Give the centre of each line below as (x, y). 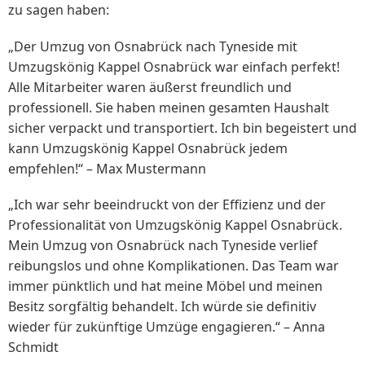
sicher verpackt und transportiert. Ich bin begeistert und (182, 128)
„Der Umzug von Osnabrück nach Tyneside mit (153, 46)
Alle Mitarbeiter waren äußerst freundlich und (150, 87)
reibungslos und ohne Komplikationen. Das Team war (174, 265)
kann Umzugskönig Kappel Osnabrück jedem (148, 148)
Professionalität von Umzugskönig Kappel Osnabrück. (175, 224)
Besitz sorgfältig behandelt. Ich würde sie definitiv (162, 306)
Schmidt (33, 347)
